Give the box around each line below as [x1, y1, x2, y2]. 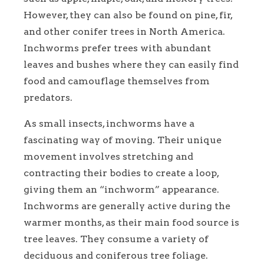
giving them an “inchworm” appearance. [24, 183, 219, 195]
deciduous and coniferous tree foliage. [24, 249, 208, 261]
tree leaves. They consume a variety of [24, 233, 209, 245]
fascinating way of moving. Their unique [24, 134, 222, 146]
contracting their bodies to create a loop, [24, 167, 219, 179]
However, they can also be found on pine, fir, [24, 9, 232, 21]
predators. [24, 91, 72, 103]
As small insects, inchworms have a [24, 117, 194, 129]
